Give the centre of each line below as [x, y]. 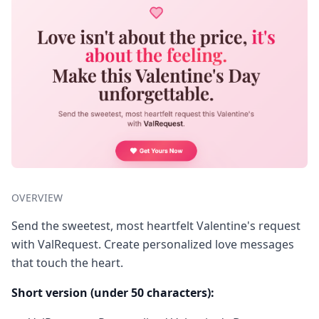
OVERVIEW [37, 197]
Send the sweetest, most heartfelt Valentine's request [156, 225]
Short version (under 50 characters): [113, 292]
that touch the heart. [67, 262]
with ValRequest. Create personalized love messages [153, 244]
